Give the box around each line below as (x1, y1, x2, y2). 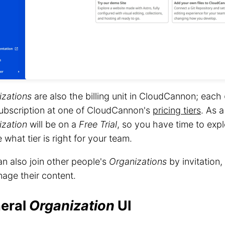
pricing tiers (153, 104, 201, 116)
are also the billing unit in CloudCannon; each (32, 90, 224, 101)
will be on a (27, 119, 79, 130)
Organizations (109, 156, 167, 167)
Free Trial (79, 119, 117, 130)
